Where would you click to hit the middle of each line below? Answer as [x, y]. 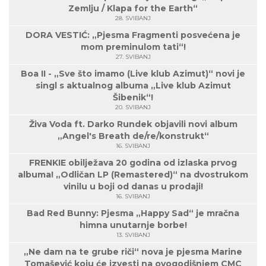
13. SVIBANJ [133, 235]
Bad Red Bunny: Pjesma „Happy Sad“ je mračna [133, 213]
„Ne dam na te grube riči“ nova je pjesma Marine [133, 251]
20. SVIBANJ [133, 107]
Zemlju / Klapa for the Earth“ [133, 8]
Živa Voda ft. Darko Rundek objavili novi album [133, 124]
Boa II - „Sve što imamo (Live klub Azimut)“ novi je [133, 73]
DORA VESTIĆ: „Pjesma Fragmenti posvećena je [133, 35]
